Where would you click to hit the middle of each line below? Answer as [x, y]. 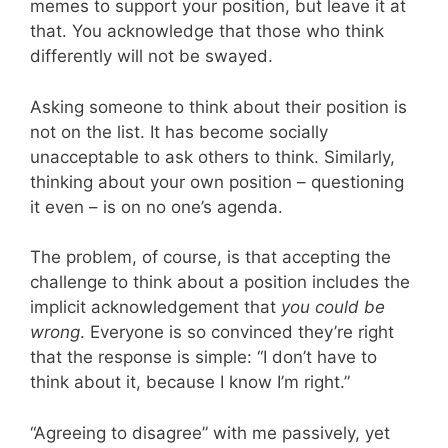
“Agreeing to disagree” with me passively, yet [210, 432]
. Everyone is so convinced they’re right [237, 332]
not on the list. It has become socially [179, 131]
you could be [333, 307]
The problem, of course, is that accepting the [210, 257]
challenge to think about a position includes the [220, 282]
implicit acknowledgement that [155, 307]
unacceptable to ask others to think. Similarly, [212, 156]
